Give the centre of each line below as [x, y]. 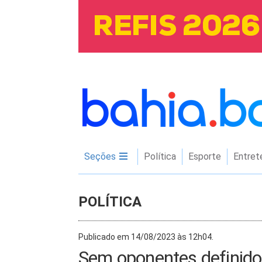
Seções [101, 156]
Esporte [204, 156]
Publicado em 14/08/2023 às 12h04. [146, 237]
